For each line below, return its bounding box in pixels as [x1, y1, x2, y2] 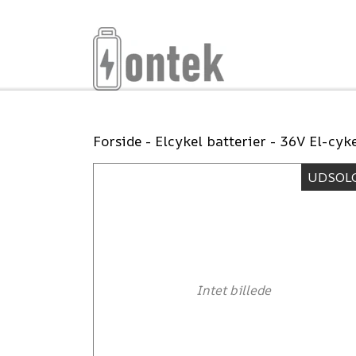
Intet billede [196, 281, 271, 299]
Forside [93, 131, 141, 150]
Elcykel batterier [155, 131, 266, 150]
